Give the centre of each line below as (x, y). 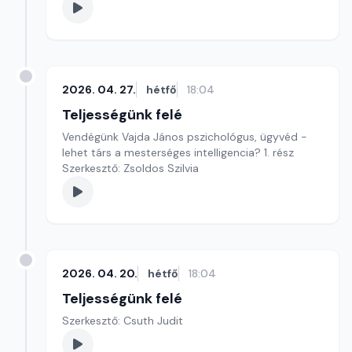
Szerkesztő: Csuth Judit (123, 321)
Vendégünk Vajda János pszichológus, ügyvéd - (185, 137)
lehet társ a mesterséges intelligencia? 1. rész (178, 152)
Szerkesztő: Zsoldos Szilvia (130, 168)
